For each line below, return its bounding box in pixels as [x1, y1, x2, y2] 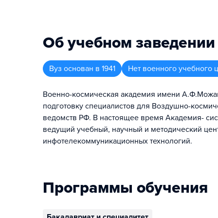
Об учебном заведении [43, 34, 215, 52]
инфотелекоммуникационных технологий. [43, 136, 192, 146]
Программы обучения [43, 179, 208, 197]
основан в [64, 64, 100, 73]
